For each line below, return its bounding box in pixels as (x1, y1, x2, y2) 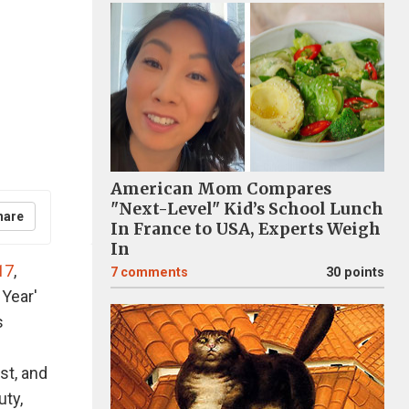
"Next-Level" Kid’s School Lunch (110, 199, 383, 219)
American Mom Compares (110, 179, 331, 199)
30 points (326, 265, 384, 280)
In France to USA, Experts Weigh (110, 219, 381, 239)
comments (121, 265, 188, 280)
